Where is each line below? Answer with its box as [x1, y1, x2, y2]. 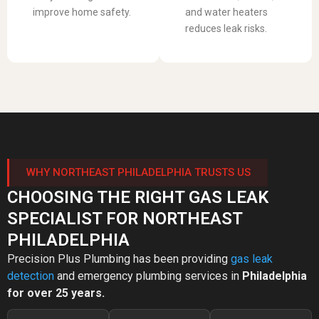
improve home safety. [33, 6, 131, 18]
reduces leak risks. [185, 22, 267, 34]
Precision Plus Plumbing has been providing [7, 251, 231, 266]
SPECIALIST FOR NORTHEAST [7, 208, 242, 229]
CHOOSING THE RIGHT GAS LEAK [7, 187, 268, 207]
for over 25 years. [7, 286, 105, 300]
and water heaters [185, 6, 268, 18]
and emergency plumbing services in [54, 268, 242, 283]
